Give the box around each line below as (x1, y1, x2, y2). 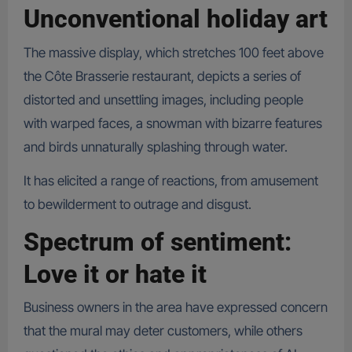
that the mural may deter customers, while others (23, 323, 302, 339)
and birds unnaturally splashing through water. (23, 138, 288, 155)
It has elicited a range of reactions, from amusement (23, 172, 318, 189)
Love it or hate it (23, 258, 207, 289)
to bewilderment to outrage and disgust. (23, 196, 251, 212)
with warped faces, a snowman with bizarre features (23, 115, 322, 131)
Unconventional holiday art (23, 4, 328, 35)
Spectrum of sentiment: (23, 226, 291, 257)
